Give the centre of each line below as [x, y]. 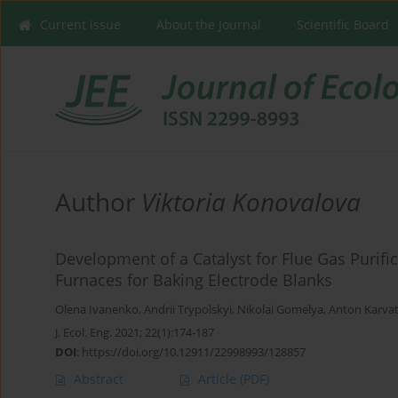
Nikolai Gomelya [280, 310]
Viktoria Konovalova [251, 202]
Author [98, 202]
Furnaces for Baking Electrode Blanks [194, 280]
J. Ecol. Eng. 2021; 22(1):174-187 [135, 333]
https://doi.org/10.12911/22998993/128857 [194, 352]
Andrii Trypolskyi [188, 310]
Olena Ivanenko [97, 310]
